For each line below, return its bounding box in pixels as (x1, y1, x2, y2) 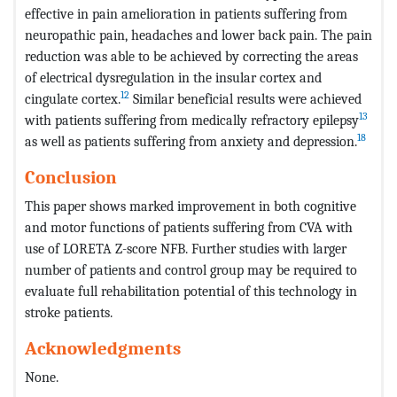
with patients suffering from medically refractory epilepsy (25, 112, 359, 129)
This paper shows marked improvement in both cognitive (25, 198, 356, 215)
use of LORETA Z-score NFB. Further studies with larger (25, 240, 346, 258)
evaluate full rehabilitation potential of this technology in (25, 283, 357, 300)
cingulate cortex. (25, 90, 121, 108)
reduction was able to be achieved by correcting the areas (25, 48, 358, 66)
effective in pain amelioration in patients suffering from (25, 5, 347, 23)
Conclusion (25, 167, 117, 189)
